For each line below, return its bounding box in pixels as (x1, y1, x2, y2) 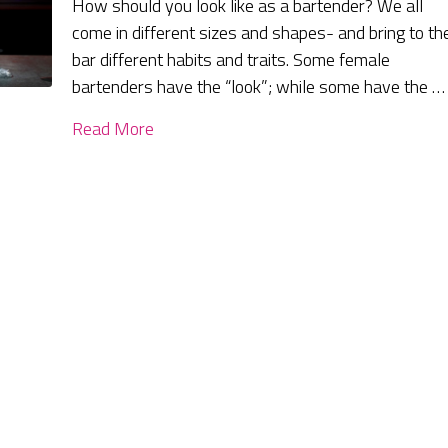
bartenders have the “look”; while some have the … (72, 73, 446, 101)
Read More (72, 115, 155, 143)
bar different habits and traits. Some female (72, 46, 391, 74)
